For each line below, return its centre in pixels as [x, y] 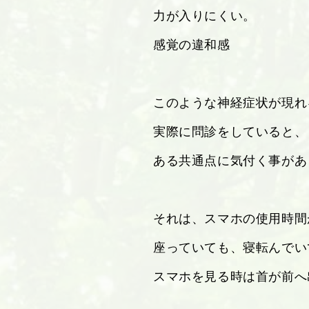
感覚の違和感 [192, 44]
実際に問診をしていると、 [230, 131]
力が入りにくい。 [205, 15]
